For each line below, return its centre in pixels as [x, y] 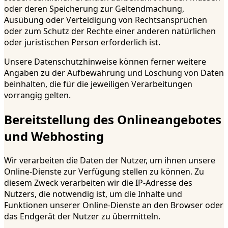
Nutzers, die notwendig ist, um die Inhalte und [93, 194]
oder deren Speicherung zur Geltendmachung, [94, 8]
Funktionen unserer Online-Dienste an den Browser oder [114, 205]
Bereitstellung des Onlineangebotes [113, 119]
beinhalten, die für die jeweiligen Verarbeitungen [98, 84]
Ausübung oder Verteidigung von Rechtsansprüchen [106, 20]
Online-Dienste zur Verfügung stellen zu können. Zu [104, 171]
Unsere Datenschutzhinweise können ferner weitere [105, 61]
